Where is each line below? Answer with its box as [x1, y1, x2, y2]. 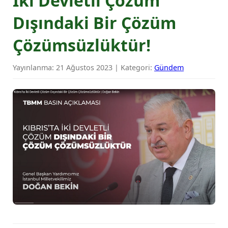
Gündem [154, 63, 184, 72]
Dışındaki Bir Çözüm [13, 12, 176, 34]
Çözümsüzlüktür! [13, 34, 151, 56]
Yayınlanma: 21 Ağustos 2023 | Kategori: [13, 63, 154, 72]
